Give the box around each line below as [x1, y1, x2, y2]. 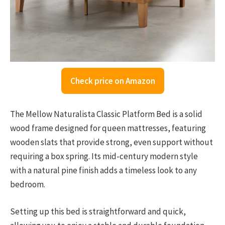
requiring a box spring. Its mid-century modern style [10, 150, 198, 162]
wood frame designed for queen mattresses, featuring [10, 122, 206, 134]
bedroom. [10, 178, 45, 190]
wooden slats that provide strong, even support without [10, 136, 213, 148]
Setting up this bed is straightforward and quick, [10, 205, 186, 217]
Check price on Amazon [70, 75, 155, 86]
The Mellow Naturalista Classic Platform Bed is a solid [10, 108, 202, 120]
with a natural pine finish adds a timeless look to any [10, 164, 197, 176]
